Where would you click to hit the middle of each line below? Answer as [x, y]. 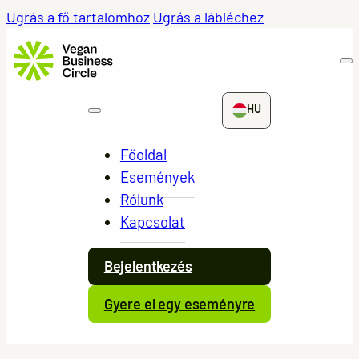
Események [157, 176]
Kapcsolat [152, 221]
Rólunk [141, 199]
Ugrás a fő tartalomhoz [78, 17]
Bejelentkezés [148, 266]
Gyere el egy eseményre [179, 304]
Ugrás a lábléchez [208, 17]
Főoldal [143, 154]
